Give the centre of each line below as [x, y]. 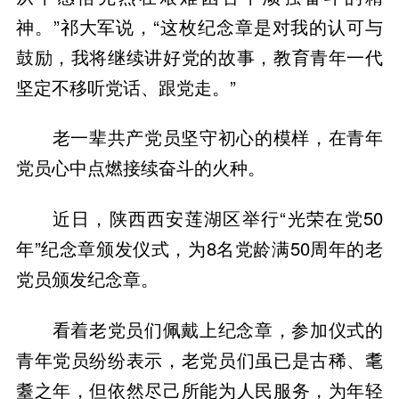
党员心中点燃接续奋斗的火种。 [140, 167]
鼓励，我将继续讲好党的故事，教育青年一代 [199, 56]
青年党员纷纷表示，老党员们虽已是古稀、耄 [199, 359]
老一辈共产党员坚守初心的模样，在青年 [218, 137]
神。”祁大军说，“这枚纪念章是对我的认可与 [199, 26]
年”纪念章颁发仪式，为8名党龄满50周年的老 [199, 248]
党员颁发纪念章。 [87, 278]
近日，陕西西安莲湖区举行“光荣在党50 [218, 217]
